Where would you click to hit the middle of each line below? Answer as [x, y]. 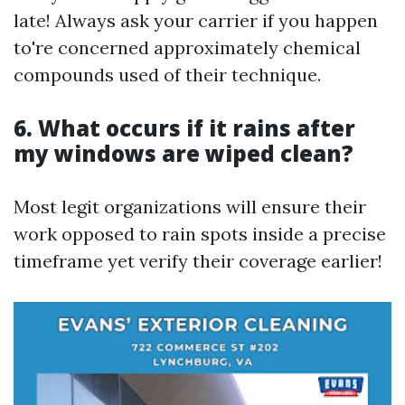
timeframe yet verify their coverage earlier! [198, 261]
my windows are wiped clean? [184, 153]
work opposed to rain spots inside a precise [200, 234]
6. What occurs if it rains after [184, 128]
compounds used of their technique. [167, 75]
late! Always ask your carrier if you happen [196, 20]
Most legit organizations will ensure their [190, 207]
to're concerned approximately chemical [187, 47]
